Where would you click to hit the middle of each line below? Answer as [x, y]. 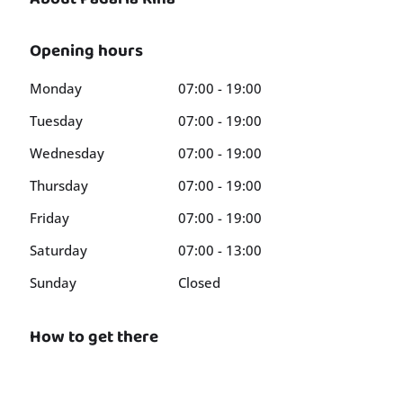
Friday [49, 218]
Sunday [53, 282]
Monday [56, 88]
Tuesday [56, 121]
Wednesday [67, 153]
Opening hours [86, 51]
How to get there [94, 337]
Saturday [58, 250]
